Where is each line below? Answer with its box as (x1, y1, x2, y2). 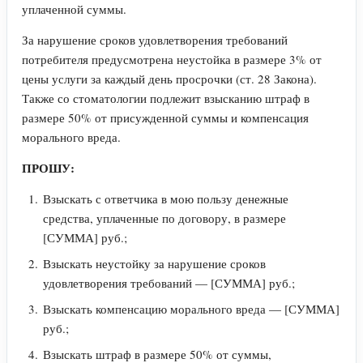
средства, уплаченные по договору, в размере (43, 209, 286, 226)
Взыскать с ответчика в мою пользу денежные (43, 190, 288, 207)
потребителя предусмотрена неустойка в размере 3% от (22, 50, 322, 67)
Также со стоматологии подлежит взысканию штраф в (22, 89, 310, 106)
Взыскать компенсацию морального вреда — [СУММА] (43, 300, 340, 317)
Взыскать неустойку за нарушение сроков (43, 254, 266, 271)
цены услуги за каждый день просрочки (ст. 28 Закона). (22, 70, 317, 87)
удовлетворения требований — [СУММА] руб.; (43, 274, 295, 291)
